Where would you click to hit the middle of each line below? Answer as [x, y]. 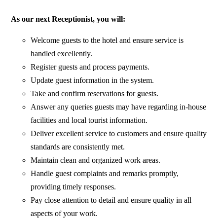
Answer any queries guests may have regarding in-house [119, 107]
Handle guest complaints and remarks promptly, [105, 174]
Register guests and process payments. [90, 67]
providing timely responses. [74, 187]
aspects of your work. [64, 214]
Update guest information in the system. [92, 80]
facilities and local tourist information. [89, 120]
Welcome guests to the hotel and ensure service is [107, 40]
